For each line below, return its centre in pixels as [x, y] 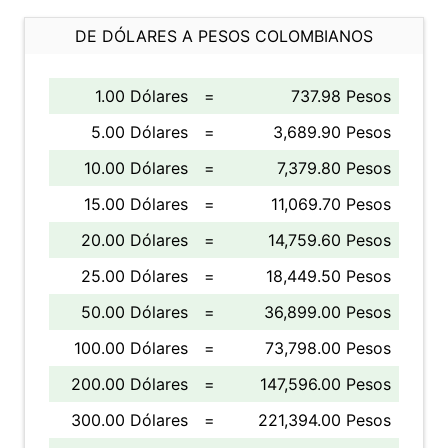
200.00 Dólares [129, 384]
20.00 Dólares [134, 240]
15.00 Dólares [136, 204]
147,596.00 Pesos [325, 384]
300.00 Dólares [129, 420]
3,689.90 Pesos [332, 132]
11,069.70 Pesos [331, 204]
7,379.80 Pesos [334, 168]
